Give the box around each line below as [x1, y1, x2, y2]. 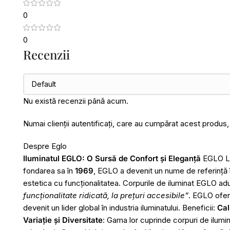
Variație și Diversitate [23, 215, 103, 225]
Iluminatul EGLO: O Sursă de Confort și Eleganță [23, 154, 201, 164]
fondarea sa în [23, 166, 75, 176]
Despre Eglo [23, 141, 67, 151]
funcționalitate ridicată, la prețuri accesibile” [23, 190, 188, 201]
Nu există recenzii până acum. [23, 96, 128, 106]
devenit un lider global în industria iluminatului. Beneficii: [23, 203, 217, 213]
